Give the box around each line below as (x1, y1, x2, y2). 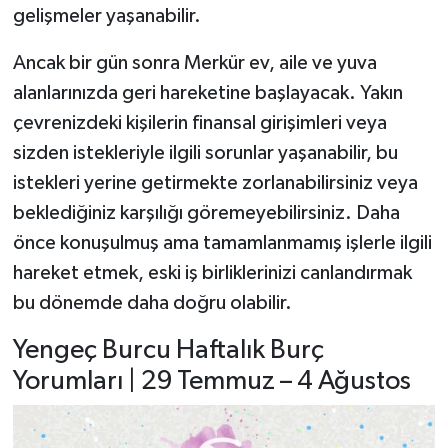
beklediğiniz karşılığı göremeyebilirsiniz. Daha (12, 202, 400, 223)
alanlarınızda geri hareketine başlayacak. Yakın (12, 82, 403, 103)
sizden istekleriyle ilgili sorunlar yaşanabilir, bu (12, 142, 398, 163)
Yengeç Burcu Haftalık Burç (12, 336, 324, 364)
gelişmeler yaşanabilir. (12, 5, 201, 26)
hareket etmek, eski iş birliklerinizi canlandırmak (12, 262, 412, 283)
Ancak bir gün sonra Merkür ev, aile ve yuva (12, 52, 377, 73)
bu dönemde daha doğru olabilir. (12, 292, 292, 313)
